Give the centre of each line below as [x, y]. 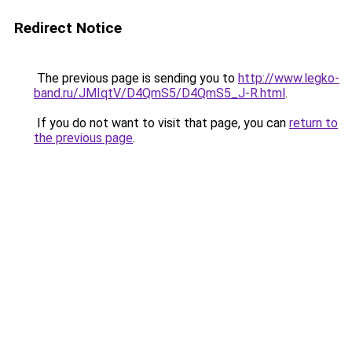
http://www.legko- [289, 78]
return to [313, 123]
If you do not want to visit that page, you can [161, 123]
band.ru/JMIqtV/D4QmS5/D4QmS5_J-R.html [159, 93]
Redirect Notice [68, 28]
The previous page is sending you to [136, 78]
